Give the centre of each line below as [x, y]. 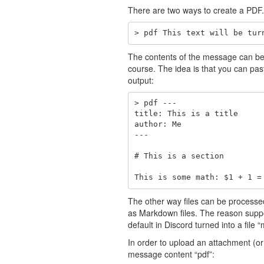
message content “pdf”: [171, 254]
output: [141, 80]
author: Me [158, 124]
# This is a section [179, 156]
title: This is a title [186, 114]
